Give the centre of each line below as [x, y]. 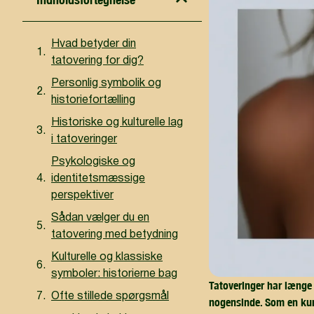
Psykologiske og [93, 162]
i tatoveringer [84, 139]
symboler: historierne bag [114, 274]
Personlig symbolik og [106, 83]
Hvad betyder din [94, 44]
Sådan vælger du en [100, 218]
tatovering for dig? [97, 61]
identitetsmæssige [98, 178]
